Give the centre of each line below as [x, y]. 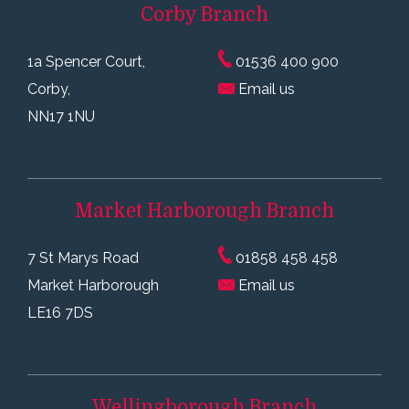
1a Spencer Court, [86, 62]
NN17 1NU [61, 117]
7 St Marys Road [83, 257]
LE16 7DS [60, 312]
